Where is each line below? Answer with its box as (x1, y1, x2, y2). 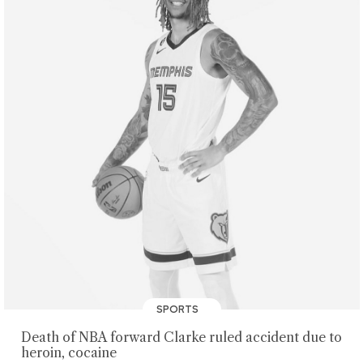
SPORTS (156, 303, 201, 317)
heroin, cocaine (20, 344, 117, 361)
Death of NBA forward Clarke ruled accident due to (20, 329, 342, 345)
